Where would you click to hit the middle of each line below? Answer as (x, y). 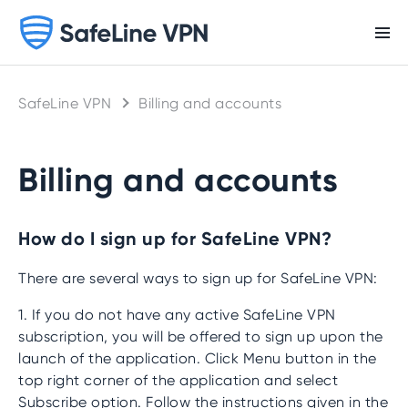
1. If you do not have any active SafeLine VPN (177, 315)
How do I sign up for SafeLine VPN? (175, 239)
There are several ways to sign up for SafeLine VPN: (198, 278)
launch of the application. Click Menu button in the (198, 358)
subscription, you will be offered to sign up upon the (201, 337)
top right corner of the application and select (178, 380)
